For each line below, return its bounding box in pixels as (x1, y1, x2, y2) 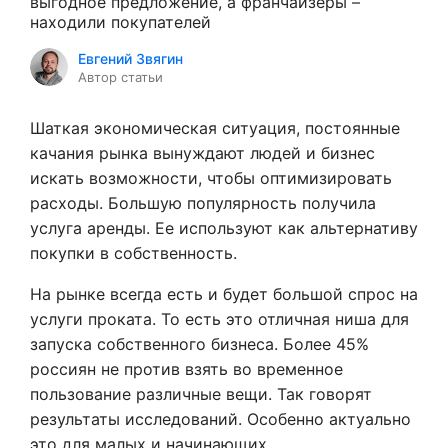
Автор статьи (78, 69, 163, 85)
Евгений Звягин (78, 50, 183, 67)
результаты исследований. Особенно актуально (30, 409, 411, 429)
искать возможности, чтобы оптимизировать (30, 168, 392, 188)
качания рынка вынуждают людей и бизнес (30, 143, 375, 163)
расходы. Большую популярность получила (30, 193, 376, 213)
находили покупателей (30, 12, 211, 32)
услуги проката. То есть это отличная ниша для (30, 309, 409, 329)
